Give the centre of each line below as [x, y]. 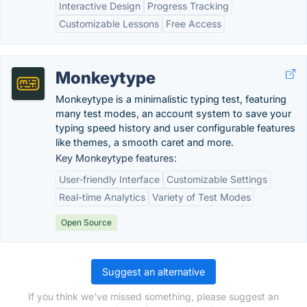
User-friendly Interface [109, 179]
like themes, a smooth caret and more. [145, 142]
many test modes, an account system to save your [173, 113]
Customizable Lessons [109, 24]
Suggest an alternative [153, 272]
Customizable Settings [217, 179]
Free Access [194, 24]
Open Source [86, 222]
